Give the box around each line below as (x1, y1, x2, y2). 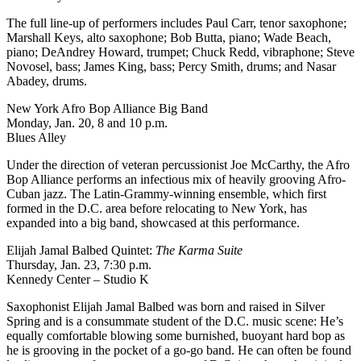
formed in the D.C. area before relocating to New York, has (6, 201, 307, 215)
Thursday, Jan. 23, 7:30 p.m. (6, 257, 151, 272)
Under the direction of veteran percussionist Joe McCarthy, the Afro (6, 157, 350, 172)
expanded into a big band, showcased (6, 215, 200, 230)
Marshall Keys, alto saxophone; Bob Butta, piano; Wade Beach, (6, 30, 331, 44)
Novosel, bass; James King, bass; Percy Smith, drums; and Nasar (6, 59, 336, 73)
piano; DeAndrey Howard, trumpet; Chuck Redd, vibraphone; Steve (6, 44, 355, 59)
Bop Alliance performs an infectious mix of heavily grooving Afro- (6, 172, 346, 186)
